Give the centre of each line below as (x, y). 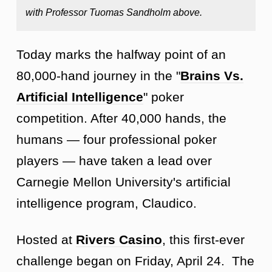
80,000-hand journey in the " (98, 75)
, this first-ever (203, 239)
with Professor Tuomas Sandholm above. (114, 12)
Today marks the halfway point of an (121, 54)
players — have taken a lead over (114, 160)
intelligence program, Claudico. (107, 203)
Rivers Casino (119, 239)
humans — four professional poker (117, 139)
